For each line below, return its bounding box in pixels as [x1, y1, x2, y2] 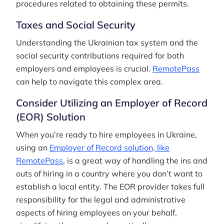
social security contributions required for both [16, 50, 184, 60]
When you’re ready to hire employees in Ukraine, [16, 129, 197, 139]
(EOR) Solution [16, 110, 88, 123]
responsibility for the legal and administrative [16, 194, 185, 204]
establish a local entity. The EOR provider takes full [16, 181, 204, 191]
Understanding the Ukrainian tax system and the [16, 37, 198, 47]
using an [16, 142, 49, 152]
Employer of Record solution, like [49, 142, 169, 152]
